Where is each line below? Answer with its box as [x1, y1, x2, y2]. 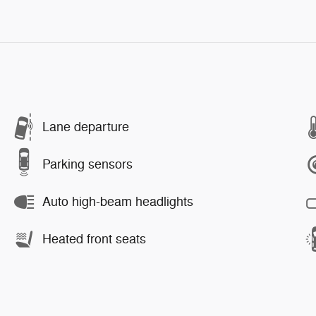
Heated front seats [42, 231, 146, 248]
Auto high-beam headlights [42, 194, 193, 210]
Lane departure [42, 119, 129, 135]
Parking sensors [42, 157, 133, 173]
